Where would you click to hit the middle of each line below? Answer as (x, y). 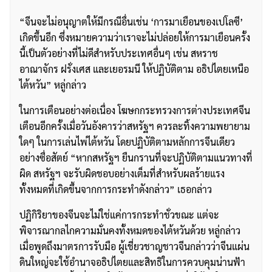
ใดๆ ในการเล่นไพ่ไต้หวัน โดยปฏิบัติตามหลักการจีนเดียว (127, 142)
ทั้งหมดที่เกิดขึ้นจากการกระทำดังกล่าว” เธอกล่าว (116, 189)
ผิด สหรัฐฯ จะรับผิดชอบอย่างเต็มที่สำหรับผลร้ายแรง (122, 174)
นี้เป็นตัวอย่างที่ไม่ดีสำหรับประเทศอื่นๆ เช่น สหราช (119, 53)
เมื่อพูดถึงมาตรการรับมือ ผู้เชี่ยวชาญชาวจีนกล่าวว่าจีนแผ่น (134, 246)
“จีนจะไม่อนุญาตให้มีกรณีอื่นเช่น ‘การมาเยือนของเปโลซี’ (131, 22)
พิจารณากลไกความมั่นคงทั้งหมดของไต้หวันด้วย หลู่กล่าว (130, 231)
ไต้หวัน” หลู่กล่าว (53, 85)
